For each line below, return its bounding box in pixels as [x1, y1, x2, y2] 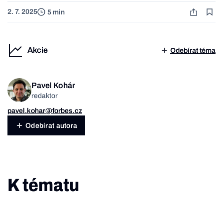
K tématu [7, 175, 79, 196]
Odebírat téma [170, 46, 216, 54]
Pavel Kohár [31, 81, 75, 90]
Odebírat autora [25, 121, 78, 129]
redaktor [31, 92, 58, 100]
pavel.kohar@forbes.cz [7, 107, 82, 115]
